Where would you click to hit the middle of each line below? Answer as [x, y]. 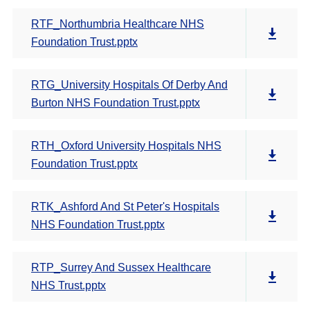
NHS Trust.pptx [69, 285]
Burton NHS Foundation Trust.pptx [116, 103]
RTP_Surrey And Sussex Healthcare [121, 267]
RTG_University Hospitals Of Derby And [129, 85]
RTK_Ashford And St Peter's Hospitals [125, 207]
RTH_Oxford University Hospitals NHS [126, 146]
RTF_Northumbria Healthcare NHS [118, 24]
